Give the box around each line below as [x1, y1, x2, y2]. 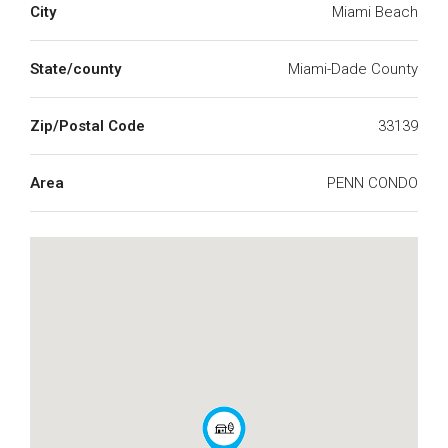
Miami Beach [332, 3, 418, 21]
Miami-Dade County [288, 60, 418, 78]
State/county [30, 60, 121, 78]
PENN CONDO [327, 174, 418, 192]
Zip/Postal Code [30, 117, 145, 135]
